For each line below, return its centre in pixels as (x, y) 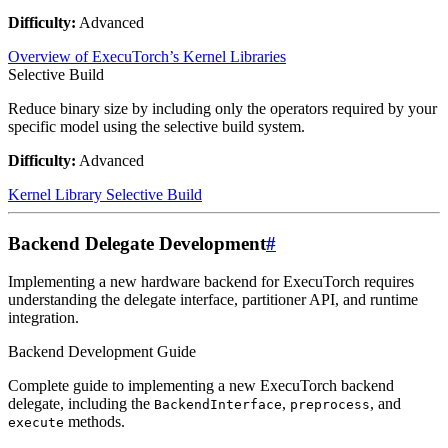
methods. (94, 422)
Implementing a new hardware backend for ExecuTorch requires (211, 282)
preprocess (330, 405)
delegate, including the (81, 404)
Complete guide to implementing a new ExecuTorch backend (201, 386)
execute (36, 423)
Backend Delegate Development (137, 243)
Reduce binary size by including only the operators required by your (222, 108)
